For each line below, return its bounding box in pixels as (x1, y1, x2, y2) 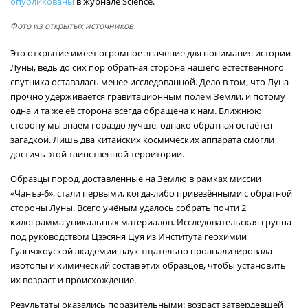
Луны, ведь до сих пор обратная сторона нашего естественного (10, 61, 284, 74)
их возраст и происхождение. (10, 274, 136, 286)
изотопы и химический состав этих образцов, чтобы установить (10, 259, 286, 272)
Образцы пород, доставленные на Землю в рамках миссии (10, 173, 261, 185)
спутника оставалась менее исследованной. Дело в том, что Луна (10, 76, 289, 88)
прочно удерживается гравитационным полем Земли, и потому (10, 90, 285, 102)
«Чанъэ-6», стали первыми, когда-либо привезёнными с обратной (10, 187, 292, 199)
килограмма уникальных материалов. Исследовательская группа (10, 216, 291, 228)
